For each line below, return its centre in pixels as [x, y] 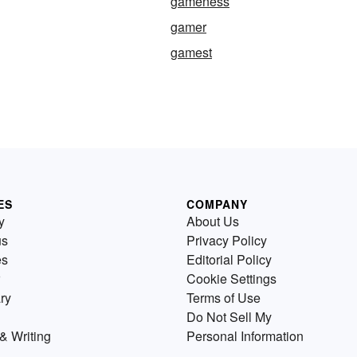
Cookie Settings [231, 279]
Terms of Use [224, 298]
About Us [213, 221]
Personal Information [245, 336]
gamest [191, 52]
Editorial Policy [229, 259]
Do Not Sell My [229, 317]
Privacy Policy [227, 240]
